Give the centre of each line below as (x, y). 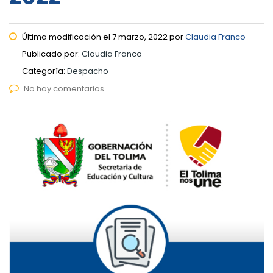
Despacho (88, 71)
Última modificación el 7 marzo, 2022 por (103, 37)
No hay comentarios (64, 88)
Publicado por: (52, 54)
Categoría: (44, 71)
